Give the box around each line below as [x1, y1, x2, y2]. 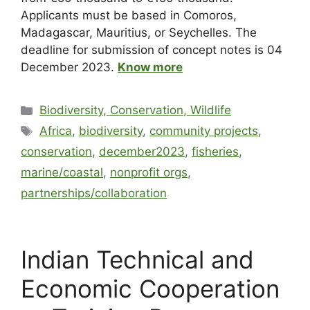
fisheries [192, 145, 239, 159]
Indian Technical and [21, 245, 254, 275]
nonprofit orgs [110, 165, 188, 180]
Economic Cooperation [21, 274, 280, 304]
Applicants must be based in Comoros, [21, 8, 237, 23]
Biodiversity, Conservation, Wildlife [39, 103, 232, 118]
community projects [149, 124, 259, 138]
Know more [118, 60, 183, 75]
